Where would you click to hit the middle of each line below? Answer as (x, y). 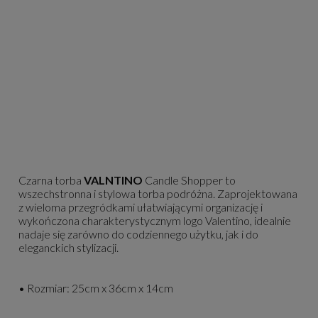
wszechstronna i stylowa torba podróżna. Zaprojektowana (158, 194)
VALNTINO (113, 180)
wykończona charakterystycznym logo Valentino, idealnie (155, 221)
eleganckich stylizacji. (70, 248)
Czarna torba (51, 180)
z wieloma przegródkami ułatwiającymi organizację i (141, 207)
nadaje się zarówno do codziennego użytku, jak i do (138, 234)
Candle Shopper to (189, 180)
